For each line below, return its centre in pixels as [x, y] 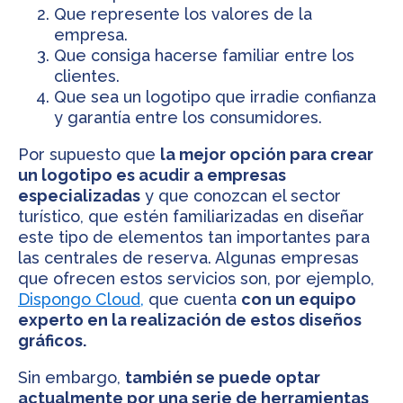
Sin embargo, [72, 377]
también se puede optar [223, 377]
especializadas [79, 195]
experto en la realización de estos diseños [190, 319]
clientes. [87, 76]
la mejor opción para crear [267, 154]
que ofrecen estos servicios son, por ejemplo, [196, 278]
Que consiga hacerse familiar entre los [204, 55]
